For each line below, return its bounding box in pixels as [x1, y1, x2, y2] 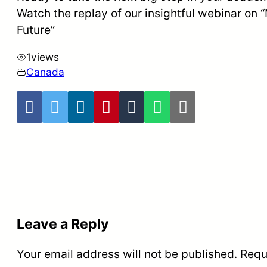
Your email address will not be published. [17, 247, 237, 262]
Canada [26, 66, 64, 79]
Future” [17, 23, 55, 38]
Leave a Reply [17, 216, 109, 233]
